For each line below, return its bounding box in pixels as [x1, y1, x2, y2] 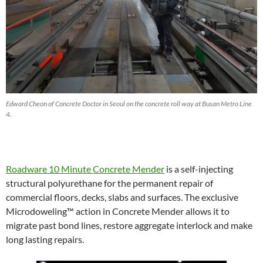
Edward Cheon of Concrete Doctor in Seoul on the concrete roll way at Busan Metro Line [6, 99, 252, 108]
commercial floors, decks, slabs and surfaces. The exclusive [6, 191, 238, 203]
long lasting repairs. [6, 233, 84, 245]
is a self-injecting [164, 163, 233, 174]
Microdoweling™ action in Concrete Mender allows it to [6, 205, 230, 217]
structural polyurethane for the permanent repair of [6, 177, 213, 188]
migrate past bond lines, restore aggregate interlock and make [6, 219, 252, 231]
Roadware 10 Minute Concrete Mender [6, 163, 164, 174]
